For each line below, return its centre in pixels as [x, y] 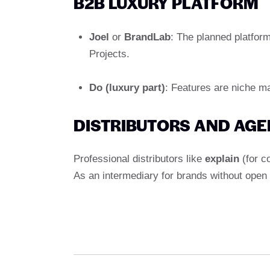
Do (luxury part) [127, 88]
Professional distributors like [139, 159]
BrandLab [147, 37]
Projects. [109, 54]
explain [222, 159]
